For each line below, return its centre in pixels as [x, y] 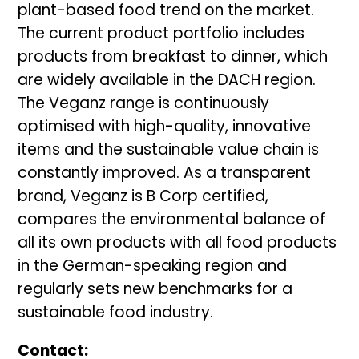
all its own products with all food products [177, 244]
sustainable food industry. [116, 314]
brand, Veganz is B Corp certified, [143, 198]
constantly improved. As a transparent [165, 175]
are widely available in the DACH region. [167, 82]
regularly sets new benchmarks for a [155, 291]
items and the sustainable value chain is [169, 151]
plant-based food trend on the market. [166, 12]
